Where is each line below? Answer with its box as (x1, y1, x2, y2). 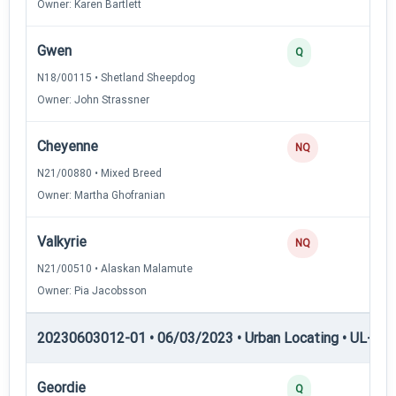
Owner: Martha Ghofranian (37, 188, 165, 202)
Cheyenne (37, 137, 98, 155)
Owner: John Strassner (37, 93, 149, 106)
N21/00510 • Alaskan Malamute (37, 262, 193, 275)
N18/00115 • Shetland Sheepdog (37, 71, 195, 84)
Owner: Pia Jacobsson (37, 284, 147, 297)
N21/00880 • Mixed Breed (37, 166, 162, 179)
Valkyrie (37, 232, 87, 250)
